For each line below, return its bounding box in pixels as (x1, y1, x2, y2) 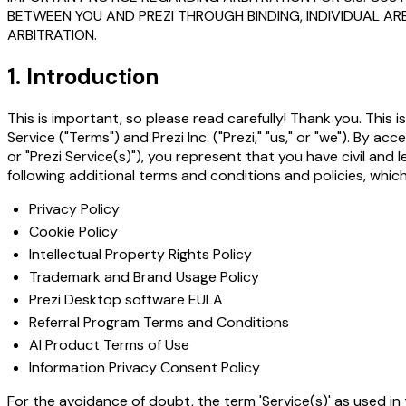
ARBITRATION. (7, 25, 97, 45)
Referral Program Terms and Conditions (29, 313, 289, 333)
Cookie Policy (29, 222, 118, 242)
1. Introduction (7, 63, 159, 92)
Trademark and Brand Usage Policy (29, 267, 259, 287)
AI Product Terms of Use (29, 335, 189, 355)
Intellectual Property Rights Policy (29, 245, 252, 265)
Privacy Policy (29, 199, 120, 219)
